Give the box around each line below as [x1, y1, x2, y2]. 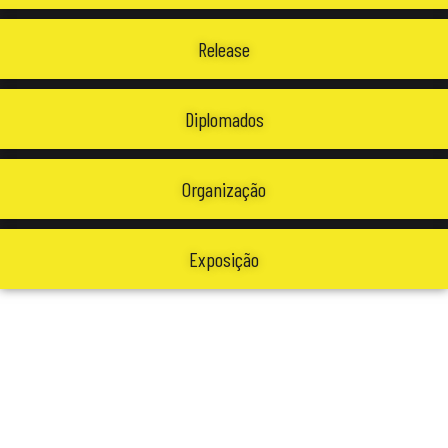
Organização [182, 177, 266, 202]
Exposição [189, 247, 259, 272]
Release [198, 37, 250, 62]
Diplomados [184, 107, 264, 132]
